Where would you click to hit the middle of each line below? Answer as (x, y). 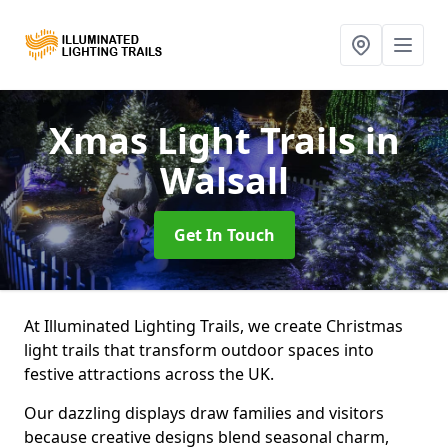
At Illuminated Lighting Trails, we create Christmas (213, 326)
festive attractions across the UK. (149, 374)
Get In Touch (224, 235)
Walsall (224, 180)
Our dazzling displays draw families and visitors (204, 413)
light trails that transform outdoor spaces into (199, 350)
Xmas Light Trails (206, 140)
